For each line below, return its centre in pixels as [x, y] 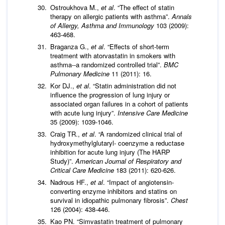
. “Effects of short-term [136, 46]
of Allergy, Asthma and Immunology [103, 25]
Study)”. [63, 161]
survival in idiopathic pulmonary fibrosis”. [110, 200]
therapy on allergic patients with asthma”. [111, 16]
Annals [182, 16]
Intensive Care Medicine [153, 113]
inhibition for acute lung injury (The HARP [110, 152]
